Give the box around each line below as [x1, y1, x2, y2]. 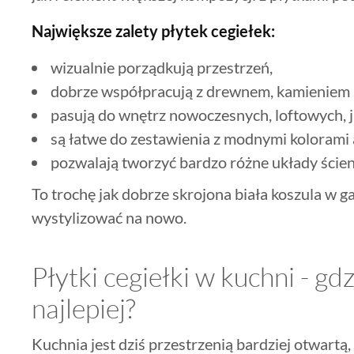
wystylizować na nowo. [32, 207, 186, 227]
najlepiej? [32, 291, 136, 325]
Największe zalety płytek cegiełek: [32, 21, 275, 40]
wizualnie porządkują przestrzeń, [47, 57, 273, 77]
